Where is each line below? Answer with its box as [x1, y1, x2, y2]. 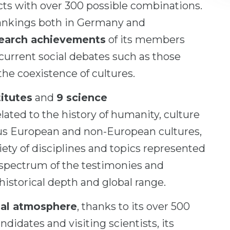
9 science [56, 91, 107, 104]
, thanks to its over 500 [77, 200, 190, 213]
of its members [106, 33, 185, 46]
